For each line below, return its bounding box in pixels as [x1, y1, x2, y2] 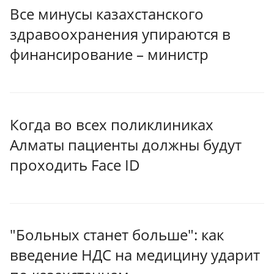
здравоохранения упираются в [10, 24, 231, 45]
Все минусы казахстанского [10, 4, 204, 24]
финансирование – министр [10, 44, 209, 65]
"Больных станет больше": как [10, 224, 224, 245]
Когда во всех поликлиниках [10, 114, 213, 135]
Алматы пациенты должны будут [10, 134, 242, 155]
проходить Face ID [10, 154, 140, 175]
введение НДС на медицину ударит [10, 245, 260, 265]
